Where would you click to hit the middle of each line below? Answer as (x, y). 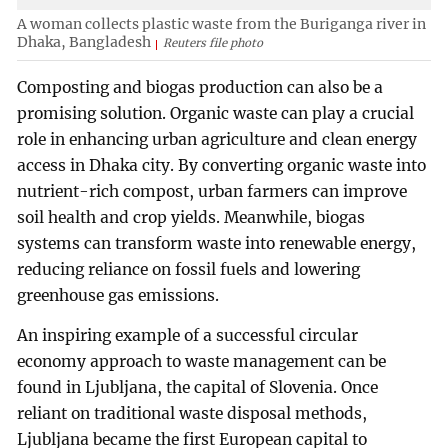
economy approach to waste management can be (202, 361)
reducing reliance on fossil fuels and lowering (189, 269)
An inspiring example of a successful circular (188, 335)
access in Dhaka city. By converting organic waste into (222, 165)
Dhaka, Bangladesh (84, 42)
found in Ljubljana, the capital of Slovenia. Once (198, 387)
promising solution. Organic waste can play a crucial (216, 113)
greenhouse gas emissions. (118, 295)
